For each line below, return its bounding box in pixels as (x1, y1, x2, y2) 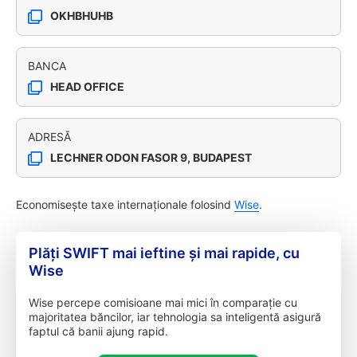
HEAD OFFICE (50, 80, 124, 93)
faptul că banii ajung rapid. (29, 324, 168, 338)
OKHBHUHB (50, 9, 113, 22)
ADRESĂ (28, 130, 71, 143)
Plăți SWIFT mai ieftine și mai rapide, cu (29, 245, 300, 261)
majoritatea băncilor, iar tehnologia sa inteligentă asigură (29, 310, 321, 324)
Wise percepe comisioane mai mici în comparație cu (29, 296, 297, 309)
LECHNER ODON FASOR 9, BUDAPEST (50, 151, 252, 164)
